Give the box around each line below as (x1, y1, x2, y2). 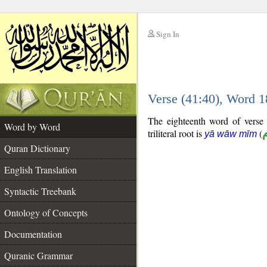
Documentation (4, 228, 62, 240)
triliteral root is (148, 127, 204, 139)
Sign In (156, 29, 179, 39)
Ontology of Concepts (4, 206, 88, 219)
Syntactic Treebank (4, 185, 76, 197)
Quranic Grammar (4, 249, 73, 262)
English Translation (4, 163, 77, 176)
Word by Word (4, 120, 60, 133)
